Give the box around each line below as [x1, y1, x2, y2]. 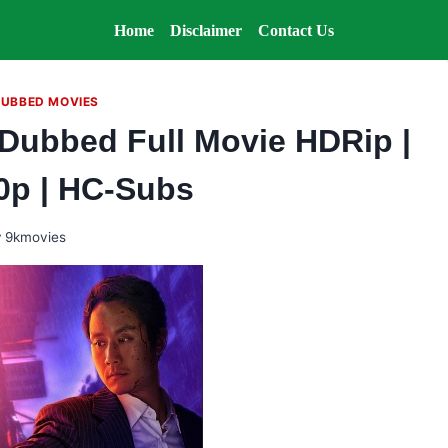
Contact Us [258, 21, 334, 39]
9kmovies [4, 228, 66, 245]
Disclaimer [170, 21, 242, 39]
